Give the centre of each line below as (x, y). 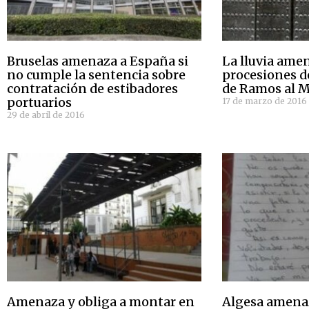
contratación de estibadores (92, 88)
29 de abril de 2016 (46, 114)
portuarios (39, 102)
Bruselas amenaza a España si (98, 61)
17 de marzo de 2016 (265, 101)
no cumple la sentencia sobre (96, 74)
